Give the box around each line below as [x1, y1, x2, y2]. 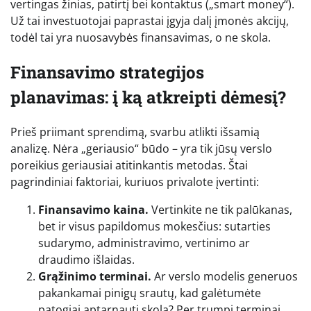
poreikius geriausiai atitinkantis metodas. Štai [10, 158, 248, 174]
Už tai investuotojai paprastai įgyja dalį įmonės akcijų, [10, 13, 289, 29]
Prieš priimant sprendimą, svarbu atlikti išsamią [10, 124, 260, 140]
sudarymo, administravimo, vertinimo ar [38, 235, 250, 251]
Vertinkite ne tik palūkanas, [149, 202, 292, 218]
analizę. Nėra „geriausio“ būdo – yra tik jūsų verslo [10, 141, 272, 157]
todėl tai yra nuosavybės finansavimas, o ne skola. [10, 30, 271, 46]
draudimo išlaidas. [38, 252, 135, 268]
